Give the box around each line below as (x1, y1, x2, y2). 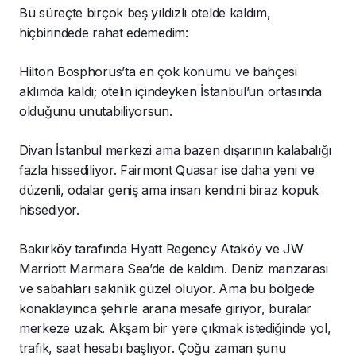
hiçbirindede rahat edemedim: (19, 25, 188, 41)
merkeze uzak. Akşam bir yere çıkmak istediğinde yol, (19, 320, 331, 337)
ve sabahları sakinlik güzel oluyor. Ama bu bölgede (19, 281, 315, 297)
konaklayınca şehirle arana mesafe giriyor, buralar (19, 300, 312, 317)
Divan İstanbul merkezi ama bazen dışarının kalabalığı (19, 142, 332, 159)
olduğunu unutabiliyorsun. (19, 103, 172, 120)
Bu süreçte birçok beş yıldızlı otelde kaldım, (19, 5, 271, 21)
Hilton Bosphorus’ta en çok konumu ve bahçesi (19, 64, 297, 80)
